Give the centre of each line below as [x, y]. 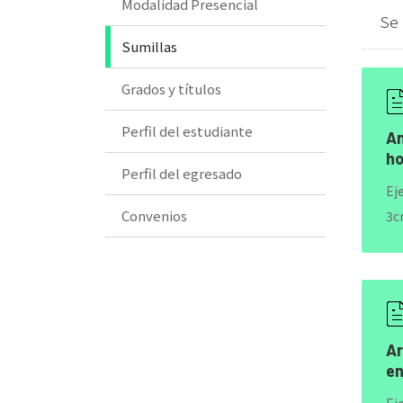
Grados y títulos [171, 88]
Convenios [154, 215]
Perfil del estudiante [187, 130]
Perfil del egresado [182, 173]
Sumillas [149, 46]
